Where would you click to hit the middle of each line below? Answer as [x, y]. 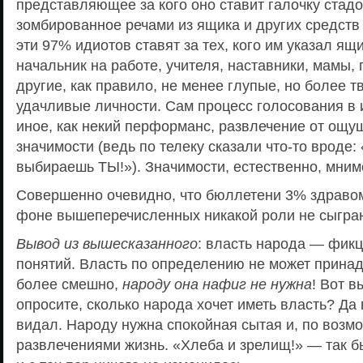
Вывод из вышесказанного [107, 243]
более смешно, [69, 284]
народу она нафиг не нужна [217, 284]
